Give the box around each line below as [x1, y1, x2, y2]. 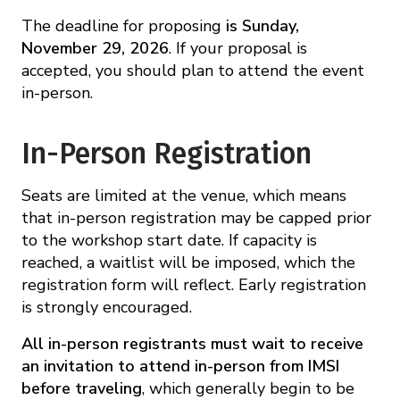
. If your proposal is [169, 37, 307, 59]
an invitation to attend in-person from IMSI [21, 354, 339, 377]
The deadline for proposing [21, 14, 226, 37]
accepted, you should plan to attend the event [21, 59, 364, 81]
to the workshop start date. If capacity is [21, 229, 317, 251]
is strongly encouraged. [21, 296, 192, 318]
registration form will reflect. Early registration [21, 273, 366, 296]
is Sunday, [226, 14, 299, 37]
